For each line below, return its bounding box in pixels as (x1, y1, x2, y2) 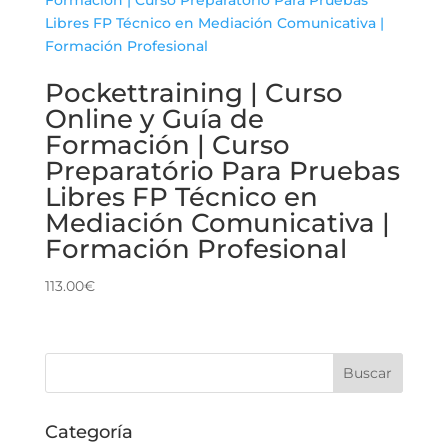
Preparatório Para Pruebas (44, 154, 400, 187)
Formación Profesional (44, 232, 347, 265)
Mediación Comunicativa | (44, 206, 390, 239)
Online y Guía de (44, 102, 264, 135)
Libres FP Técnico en (44, 180, 318, 213)
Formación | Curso (44, 128, 290, 161)
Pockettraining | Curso (44, 76, 343, 109)
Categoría (44, 421, 133, 444)
